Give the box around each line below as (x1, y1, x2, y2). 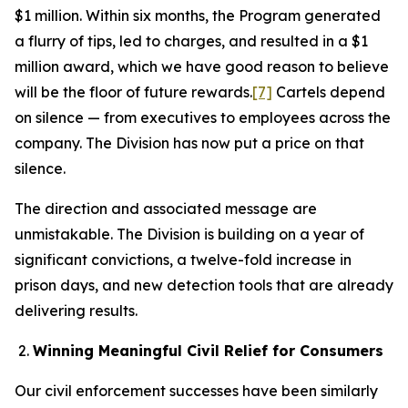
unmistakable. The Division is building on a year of (15, 225, 364, 243)
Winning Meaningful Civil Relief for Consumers (33, 342, 383, 360)
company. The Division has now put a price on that (15, 134, 364, 152)
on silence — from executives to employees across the (15, 108, 391, 127)
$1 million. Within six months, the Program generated (15, 6, 381, 25)
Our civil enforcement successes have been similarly (15, 382, 378, 400)
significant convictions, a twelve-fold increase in (15, 250, 352, 269)
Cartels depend (272, 83, 385, 101)
